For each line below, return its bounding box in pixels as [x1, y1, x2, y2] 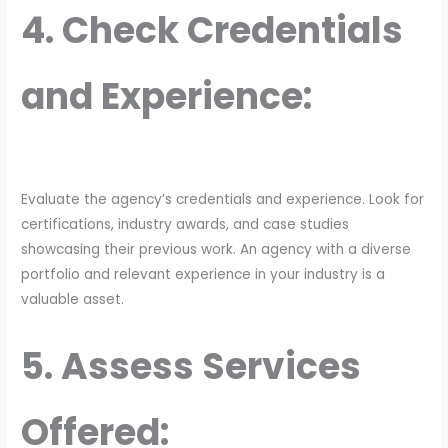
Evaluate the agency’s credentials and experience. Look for [21, 190, 425, 210]
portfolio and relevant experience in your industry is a [21, 265, 386, 285]
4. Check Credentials [21, 4, 404, 56]
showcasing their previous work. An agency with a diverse [21, 240, 412, 260]
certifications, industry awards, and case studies [21, 215, 350, 235]
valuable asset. [21, 290, 125, 310]
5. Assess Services [21, 341, 362, 393]
